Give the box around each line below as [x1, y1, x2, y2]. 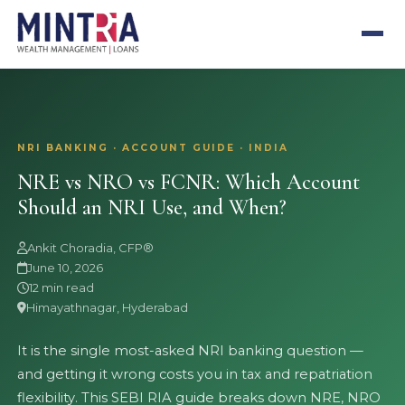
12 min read [29, 280, 95, 296]
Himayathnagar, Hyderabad [26, 300, 189, 316]
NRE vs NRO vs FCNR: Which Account [17, 169, 361, 195]
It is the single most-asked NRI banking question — [17, 343, 364, 360]
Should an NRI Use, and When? [17, 194, 287, 221]
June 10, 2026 [27, 260, 104, 276]
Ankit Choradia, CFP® [27, 240, 155, 256]
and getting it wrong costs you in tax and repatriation [17, 366, 373, 383]
